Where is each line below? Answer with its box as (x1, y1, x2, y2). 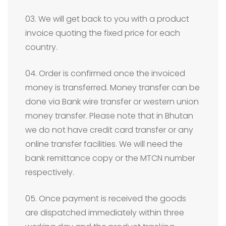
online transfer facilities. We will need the (25, 138, 183, 150)
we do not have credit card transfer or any (25, 124, 193, 136)
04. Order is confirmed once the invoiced (25, 68, 185, 79)
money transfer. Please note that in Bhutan (25, 110, 193, 122)
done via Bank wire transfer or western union (25, 96, 199, 107)
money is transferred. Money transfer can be (25, 82, 200, 93)
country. (25, 41, 58, 53)
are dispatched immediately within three (25, 207, 184, 218)
